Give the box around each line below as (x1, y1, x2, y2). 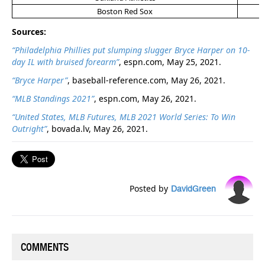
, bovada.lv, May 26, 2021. (47, 122, 148, 134)
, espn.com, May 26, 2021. (94, 92, 196, 104)
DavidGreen (171, 183, 216, 193)
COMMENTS (21, 240, 69, 253)
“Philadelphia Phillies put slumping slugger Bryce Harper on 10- (12, 44, 250, 56)
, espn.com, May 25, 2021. (119, 56, 221, 67)
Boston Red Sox (97, 5, 153, 17)
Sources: (12, 25, 46, 37)
